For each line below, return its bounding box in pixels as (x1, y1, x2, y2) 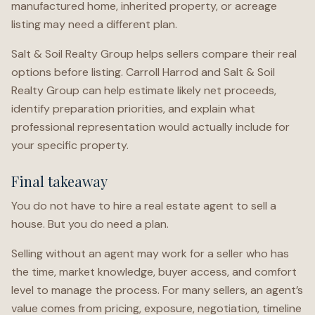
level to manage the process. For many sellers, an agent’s (11, 283, 303, 297)
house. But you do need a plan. (11, 217, 169, 231)
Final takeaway (11, 172, 108, 191)
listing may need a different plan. (11, 17, 177, 32)
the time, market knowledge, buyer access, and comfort (11, 264, 297, 279)
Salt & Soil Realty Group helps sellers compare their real (11, 46, 297, 61)
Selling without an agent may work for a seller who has (11, 246, 289, 261)
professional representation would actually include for (11, 120, 290, 134)
